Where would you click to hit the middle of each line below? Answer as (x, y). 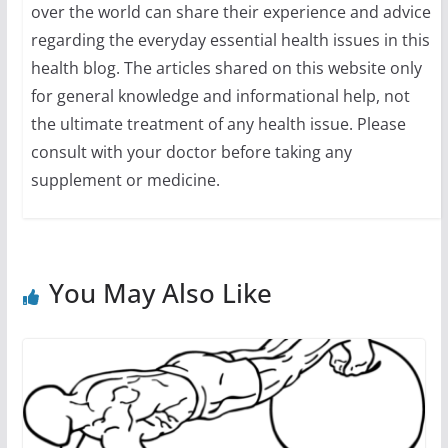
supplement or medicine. (125, 180)
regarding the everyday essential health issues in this (230, 40)
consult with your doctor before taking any (191, 152)
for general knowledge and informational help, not (220, 96)
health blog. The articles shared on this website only (226, 68)
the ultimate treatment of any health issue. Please (218, 124)
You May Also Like (160, 293)
